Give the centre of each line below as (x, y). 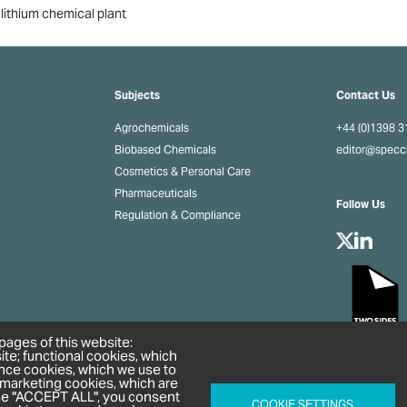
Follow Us (361, 205)
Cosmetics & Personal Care (182, 172)
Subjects (137, 96)
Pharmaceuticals (155, 194)
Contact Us (366, 96)
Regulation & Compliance (177, 216)
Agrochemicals (151, 129)
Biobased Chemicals (165, 150)
